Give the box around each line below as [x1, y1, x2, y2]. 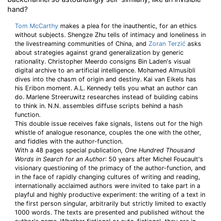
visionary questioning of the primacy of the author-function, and [15, 164, 206, 172]
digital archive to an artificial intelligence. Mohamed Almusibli [15, 67, 195, 74]
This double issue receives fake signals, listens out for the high [15, 120, 202, 127]
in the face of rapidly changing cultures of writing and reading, [15, 173, 200, 181]
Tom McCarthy [15, 22, 58, 30]
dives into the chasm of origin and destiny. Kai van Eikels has [15, 75, 196, 83]
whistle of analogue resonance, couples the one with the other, [15, 129, 201, 136]
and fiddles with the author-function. [15, 138, 123, 145]
